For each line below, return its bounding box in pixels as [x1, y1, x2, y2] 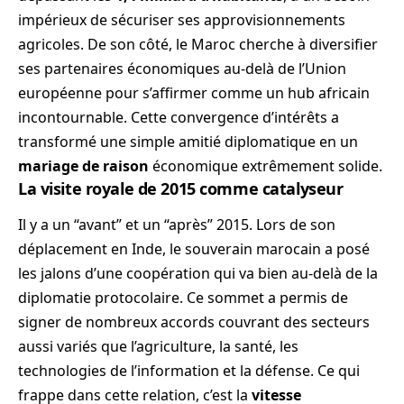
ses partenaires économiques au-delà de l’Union [18, 59, 346, 79]
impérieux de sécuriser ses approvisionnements [18, 10, 345, 31]
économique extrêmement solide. [149, 156, 382, 177]
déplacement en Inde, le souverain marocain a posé [18, 238, 370, 259]
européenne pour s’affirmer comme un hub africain [18, 83, 370, 104]
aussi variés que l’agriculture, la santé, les [18, 335, 298, 356]
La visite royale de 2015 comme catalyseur [18, 178, 344, 200]
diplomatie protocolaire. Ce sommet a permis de [18, 287, 348, 308]
